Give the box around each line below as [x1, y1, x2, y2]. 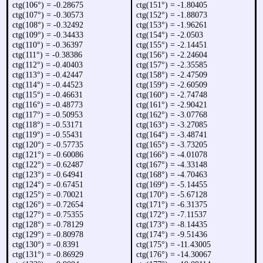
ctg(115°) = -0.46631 [12, 90, 83, 100]
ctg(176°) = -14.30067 [136, 249, 212, 259]
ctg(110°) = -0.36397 [12, 40, 83, 50]
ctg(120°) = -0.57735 [12, 140, 84, 150]
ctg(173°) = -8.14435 [136, 220, 208, 230]
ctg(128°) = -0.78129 [12, 220, 84, 230]
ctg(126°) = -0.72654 [12, 200, 84, 210]
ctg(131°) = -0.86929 [12, 249, 84, 259]
